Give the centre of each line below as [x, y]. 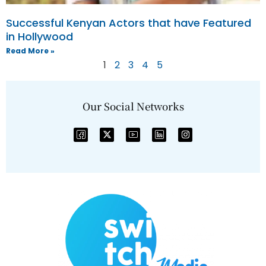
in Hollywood [39, 36]
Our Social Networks [133, 106]
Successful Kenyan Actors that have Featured [129, 23]
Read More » [30, 50]
